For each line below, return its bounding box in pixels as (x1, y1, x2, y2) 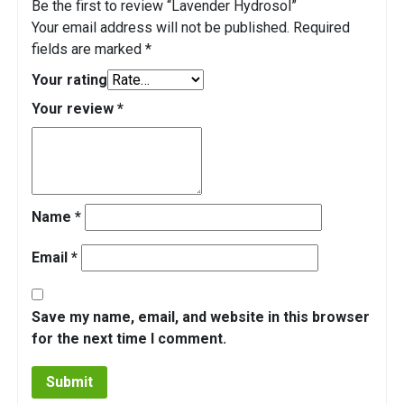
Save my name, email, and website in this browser (32, 308, 370, 326)
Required (293, 19, 350, 37)
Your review (32, 100, 117, 118)
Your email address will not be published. (32, 19, 289, 37)
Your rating (32, 71, 107, 89)
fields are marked (32, 41, 145, 59)
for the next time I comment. (32, 330, 226, 348)
